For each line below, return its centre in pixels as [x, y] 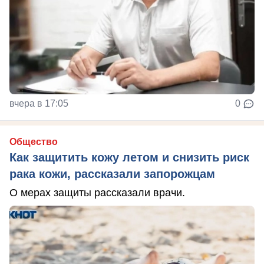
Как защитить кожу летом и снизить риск [129, 157]
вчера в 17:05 [39, 103]
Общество [34, 141]
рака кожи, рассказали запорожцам [112, 174]
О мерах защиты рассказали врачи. [97, 192]
